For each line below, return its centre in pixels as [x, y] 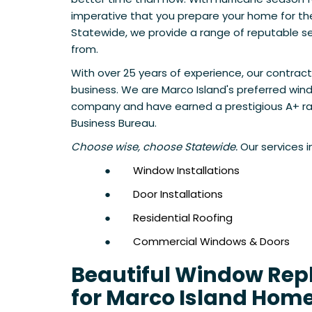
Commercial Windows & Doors [211, 242]
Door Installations [178, 194]
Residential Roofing [183, 218]
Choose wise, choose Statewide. [156, 147]
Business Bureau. [115, 123]
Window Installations [186, 171]
